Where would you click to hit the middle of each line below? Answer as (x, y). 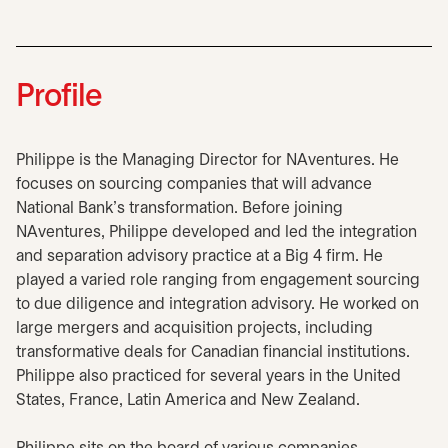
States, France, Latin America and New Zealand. (188, 400)
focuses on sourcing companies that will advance (194, 184)
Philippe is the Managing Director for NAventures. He (207, 160)
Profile (59, 97)
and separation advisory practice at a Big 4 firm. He (199, 256)
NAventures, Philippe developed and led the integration (216, 232)
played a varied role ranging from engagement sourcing (218, 280)
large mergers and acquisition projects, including (194, 328)
